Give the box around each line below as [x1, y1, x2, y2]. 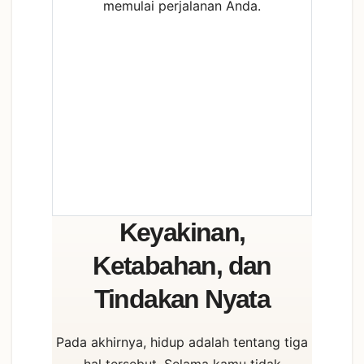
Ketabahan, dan [93, 251, 271, 281]
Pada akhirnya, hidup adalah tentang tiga [56, 334, 308, 351]
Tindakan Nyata [93, 284, 271, 314]
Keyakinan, [119, 218, 245, 248]
